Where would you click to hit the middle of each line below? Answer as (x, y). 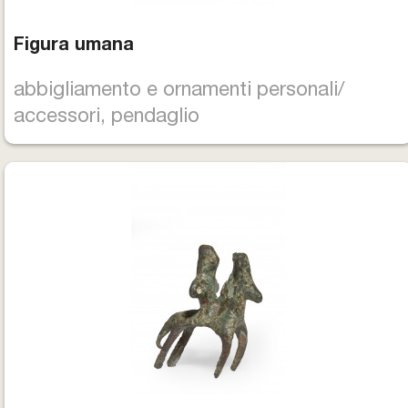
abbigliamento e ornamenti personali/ (179, 91)
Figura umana (74, 46)
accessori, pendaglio (107, 117)
